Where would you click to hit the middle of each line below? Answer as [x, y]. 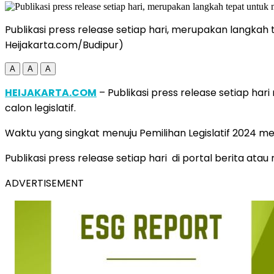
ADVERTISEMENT [44, 183]
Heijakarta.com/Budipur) [64, 45]
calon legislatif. [40, 108]
